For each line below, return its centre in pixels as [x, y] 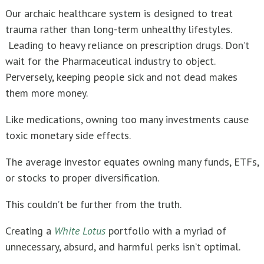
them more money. [47, 93]
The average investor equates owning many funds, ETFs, [132, 162]
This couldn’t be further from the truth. [93, 204]
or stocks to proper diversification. [82, 178]
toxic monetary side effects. [68, 136]
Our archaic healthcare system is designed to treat [119, 14]
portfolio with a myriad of [166, 231]
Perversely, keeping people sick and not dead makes [121, 77]
